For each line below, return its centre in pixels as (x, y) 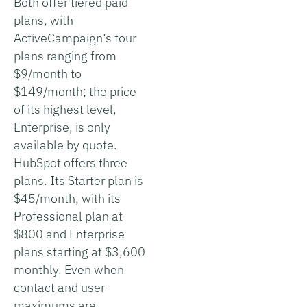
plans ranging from (65, 56)
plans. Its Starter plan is (78, 180)
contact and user (59, 287)
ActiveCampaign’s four (75, 38)
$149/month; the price (75, 91)
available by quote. (65, 145)
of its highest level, (65, 109)
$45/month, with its (67, 198)
